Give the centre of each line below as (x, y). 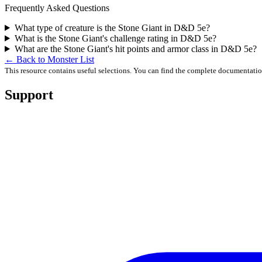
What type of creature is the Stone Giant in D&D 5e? (112, 27)
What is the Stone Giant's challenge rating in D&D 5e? (115, 38)
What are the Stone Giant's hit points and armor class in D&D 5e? (135, 49)
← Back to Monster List (49, 59)
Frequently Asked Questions (57, 8)
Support (29, 94)
